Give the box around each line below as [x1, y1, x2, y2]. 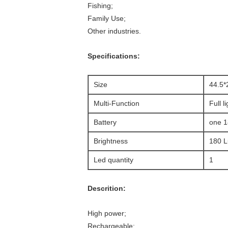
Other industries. [88, 27, 141, 35]
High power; [88, 209, 126, 217]
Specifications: [88, 52, 140, 60]
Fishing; [88, 2, 113, 10]
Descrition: [88, 184, 126, 192]
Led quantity [94, 156, 133, 164]
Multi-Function [94, 99, 139, 107]
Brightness [94, 137, 128, 145]
